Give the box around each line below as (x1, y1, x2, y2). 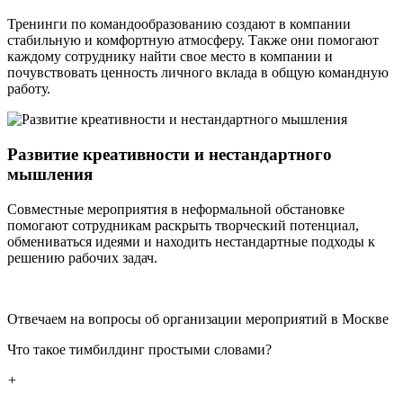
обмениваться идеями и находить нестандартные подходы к (7, 233, 375, 249)
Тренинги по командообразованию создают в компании (7, 16, 351, 32)
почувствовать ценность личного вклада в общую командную (7, 65, 389, 81)
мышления (7, 164, 93, 184)
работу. (7, 81, 50, 97)
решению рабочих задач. (7, 249, 157, 265)
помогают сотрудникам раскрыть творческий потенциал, (7, 217, 359, 233)
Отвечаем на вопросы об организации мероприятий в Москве (7, 310, 389, 327)
